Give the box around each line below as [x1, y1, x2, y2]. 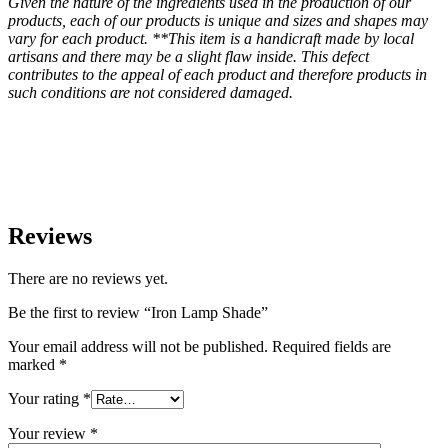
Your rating [8, 390, 83, 408]
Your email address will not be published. [8, 338, 268, 356]
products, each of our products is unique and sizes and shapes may [8, 11, 428, 29]
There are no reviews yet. [8, 270, 168, 288]
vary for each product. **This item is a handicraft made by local [8, 29, 414, 47]
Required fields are [272, 338, 391, 356]
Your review [8, 425, 90, 443]
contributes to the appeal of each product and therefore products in [8, 65, 427, 83]
